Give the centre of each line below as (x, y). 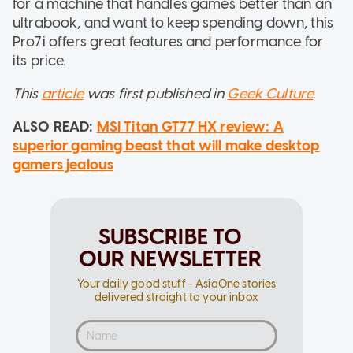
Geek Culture (270, 94)
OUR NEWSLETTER (170, 259)
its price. (39, 61)
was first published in (155, 94)
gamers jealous (63, 165)
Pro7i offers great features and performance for (168, 42)
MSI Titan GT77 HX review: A (190, 127)
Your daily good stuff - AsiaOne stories (176, 284)
